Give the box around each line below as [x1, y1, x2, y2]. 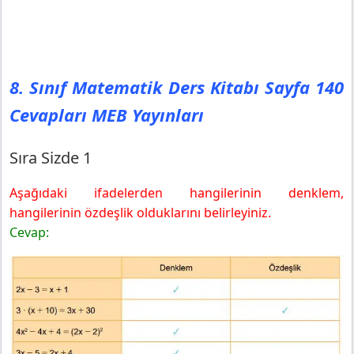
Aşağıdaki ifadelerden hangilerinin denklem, [9, 183, 344, 201]
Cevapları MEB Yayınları [9, 102, 204, 126]
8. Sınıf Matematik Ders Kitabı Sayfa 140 [9, 74, 344, 99]
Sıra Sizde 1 [9, 146, 92, 168]
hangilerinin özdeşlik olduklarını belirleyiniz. [9, 203, 271, 221]
